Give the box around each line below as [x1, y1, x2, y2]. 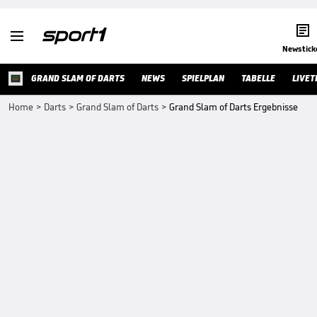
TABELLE [241, 72, 275, 84]
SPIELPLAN [182, 72, 224, 84]
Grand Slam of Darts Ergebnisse [169, 101, 298, 113]
